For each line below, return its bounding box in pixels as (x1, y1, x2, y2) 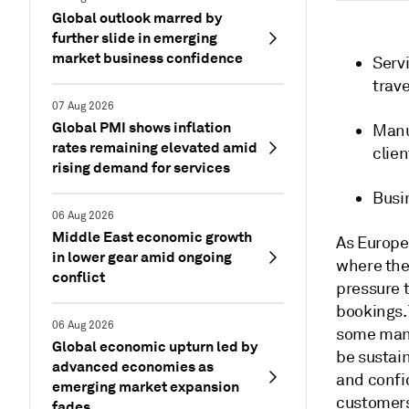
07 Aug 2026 (52, 100, 114, 113)
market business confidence (52, 48, 243, 68)
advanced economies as (52, 357, 214, 376)
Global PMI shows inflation (52, 118, 231, 137)
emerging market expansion (52, 377, 239, 396)
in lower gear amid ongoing (52, 247, 232, 267)
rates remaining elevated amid (52, 138, 257, 157)
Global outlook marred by (52, 8, 222, 27)
